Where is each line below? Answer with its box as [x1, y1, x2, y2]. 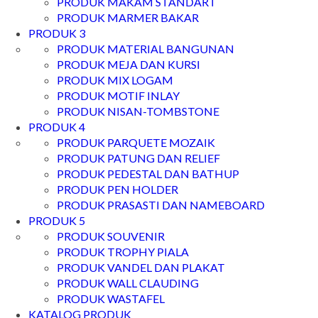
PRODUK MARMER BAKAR [57, 11, 199, 24]
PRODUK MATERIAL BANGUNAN [57, 42, 234, 55]
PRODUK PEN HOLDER [57, 182, 178, 196]
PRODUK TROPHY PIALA [57, 245, 189, 258]
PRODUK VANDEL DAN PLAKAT [57, 261, 225, 274]
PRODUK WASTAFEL [57, 292, 165, 305]
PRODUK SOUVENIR [57, 229, 165, 243]
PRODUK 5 [28, 214, 85, 227]
